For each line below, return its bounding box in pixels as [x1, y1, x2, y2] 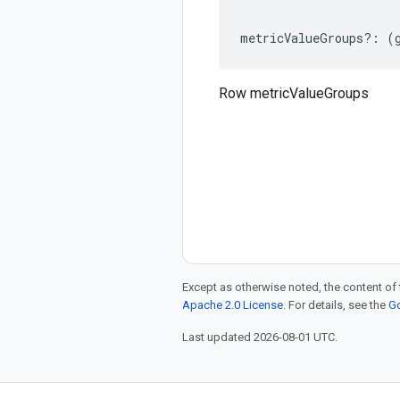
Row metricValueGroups [219, 85, 369, 102]
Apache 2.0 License [182, 298, 283, 312]
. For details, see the [283, 298, 388, 312]
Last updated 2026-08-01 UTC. [182, 330, 337, 344]
